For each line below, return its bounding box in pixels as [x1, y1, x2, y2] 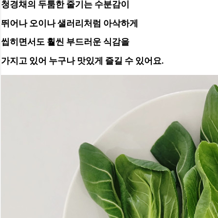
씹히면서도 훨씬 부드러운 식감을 [1, 36, 129, 47]
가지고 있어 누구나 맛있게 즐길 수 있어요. [1, 55, 164, 66]
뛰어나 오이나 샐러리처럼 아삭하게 [1, 18, 140, 28]
